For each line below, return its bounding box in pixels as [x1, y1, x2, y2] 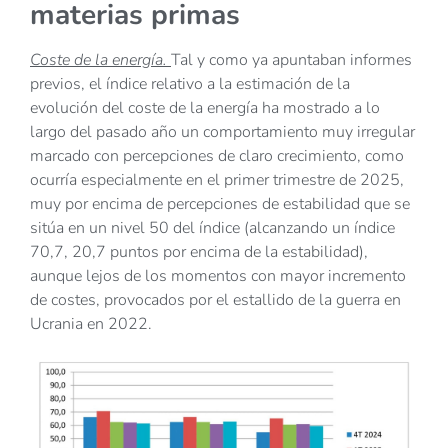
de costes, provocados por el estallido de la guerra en [30, 288, 401, 311]
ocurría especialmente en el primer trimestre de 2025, [30, 168, 404, 191]
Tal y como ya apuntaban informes [171, 48, 412, 71]
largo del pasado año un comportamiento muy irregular [30, 120, 415, 143]
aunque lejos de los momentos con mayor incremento [30, 264, 406, 287]
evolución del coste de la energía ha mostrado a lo [30, 96, 380, 119]
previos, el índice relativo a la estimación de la [30, 72, 350, 95]
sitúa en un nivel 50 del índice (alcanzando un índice [30, 216, 395, 239]
